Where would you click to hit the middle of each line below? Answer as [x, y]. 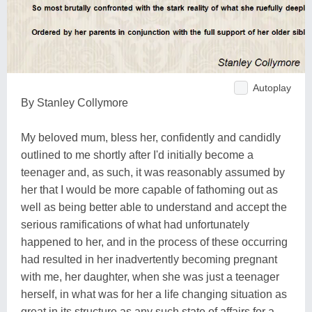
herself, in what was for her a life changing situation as [154, 294]
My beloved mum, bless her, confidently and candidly [151, 137]
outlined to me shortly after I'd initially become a [137, 155]
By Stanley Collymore [75, 102]
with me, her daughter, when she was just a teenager [150, 276]
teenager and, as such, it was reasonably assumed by [153, 172]
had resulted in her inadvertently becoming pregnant [149, 259]
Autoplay [272, 87]
